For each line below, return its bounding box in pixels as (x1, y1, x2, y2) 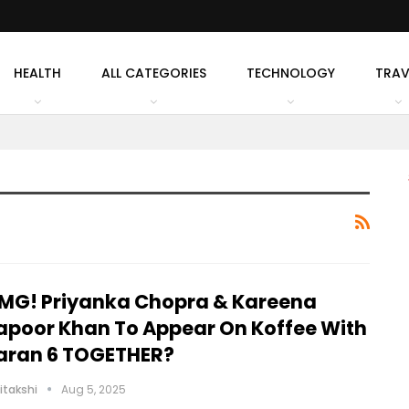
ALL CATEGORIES (100, 64, 206, 82)
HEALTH (13, 64, 61, 82)
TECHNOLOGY (246, 64, 335, 82)
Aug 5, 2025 (61, 381, 126, 397)
